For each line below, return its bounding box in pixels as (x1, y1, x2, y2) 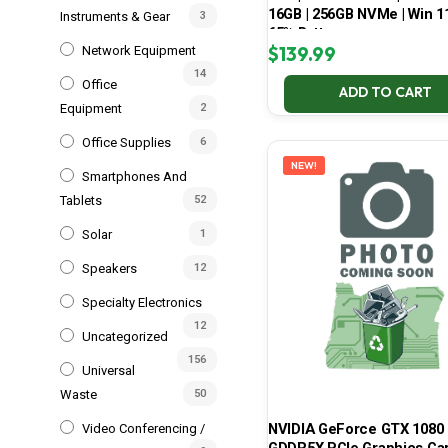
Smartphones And (82, 168, 187, 184)
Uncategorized (82, 328, 168, 344)
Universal (82, 362, 135, 378)
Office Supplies (82, 134, 171, 150)
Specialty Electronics (82, 294, 202, 310)
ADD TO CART (338, 83, 432, 102)
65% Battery (268, 24, 346, 43)
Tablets (60, 192, 102, 208)
